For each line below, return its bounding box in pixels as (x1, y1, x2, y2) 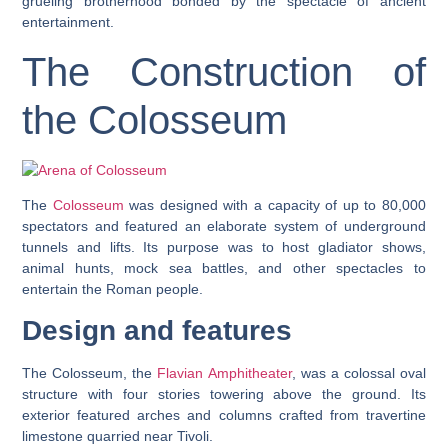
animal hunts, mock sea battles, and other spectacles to (22, 260, 426, 277)
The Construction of (22, 49, 426, 94)
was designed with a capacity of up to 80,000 (123, 197, 426, 214)
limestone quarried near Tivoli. (22, 428, 214, 445)
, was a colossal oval (291, 365, 426, 382)
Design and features (22, 315, 293, 347)
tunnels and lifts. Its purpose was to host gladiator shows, (22, 239, 426, 256)
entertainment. (22, 14, 115, 31)
